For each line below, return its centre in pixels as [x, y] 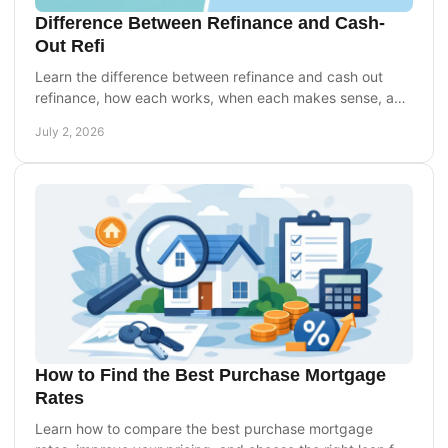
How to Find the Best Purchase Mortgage [210, 374]
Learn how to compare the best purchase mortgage [204, 428]
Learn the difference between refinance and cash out [209, 76]
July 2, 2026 [69, 131]
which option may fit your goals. [139, 118]
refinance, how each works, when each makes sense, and [223, 97]
